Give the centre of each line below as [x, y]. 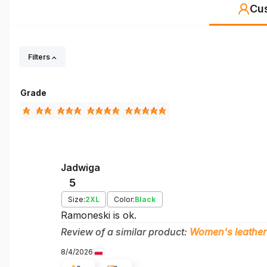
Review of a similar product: [125, 232]
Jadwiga [80, 167]
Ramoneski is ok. [98, 215]
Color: [125, 200]
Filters [40, 57]
